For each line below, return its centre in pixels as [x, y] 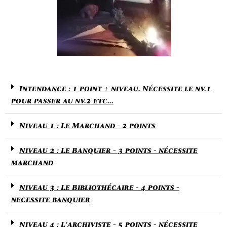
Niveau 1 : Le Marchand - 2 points [87, 125]
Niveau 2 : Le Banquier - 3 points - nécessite [108, 150]
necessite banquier [51, 199]
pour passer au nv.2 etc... [62, 101]
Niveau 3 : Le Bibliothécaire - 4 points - [99, 187]
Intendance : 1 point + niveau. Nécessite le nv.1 [115, 88]
